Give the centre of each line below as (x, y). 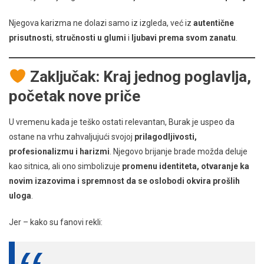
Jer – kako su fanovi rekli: (56, 222)
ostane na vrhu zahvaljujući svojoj (72, 137)
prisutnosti (30, 38)
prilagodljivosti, (166, 137)
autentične (214, 23)
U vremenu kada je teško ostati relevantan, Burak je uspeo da (122, 122)
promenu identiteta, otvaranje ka (186, 166)
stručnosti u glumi (91, 38)
